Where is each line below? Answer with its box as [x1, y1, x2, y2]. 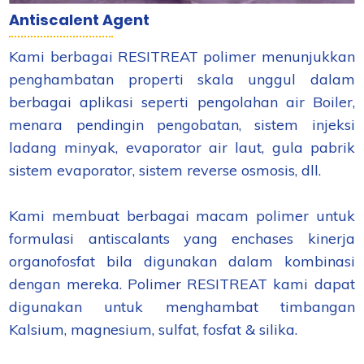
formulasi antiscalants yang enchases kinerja [9, 229, 355, 249]
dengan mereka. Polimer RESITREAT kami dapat [9, 275, 355, 294]
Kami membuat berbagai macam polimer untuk [9, 206, 355, 226]
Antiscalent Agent [9, 10, 150, 31]
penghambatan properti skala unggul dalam [9, 70, 355, 89]
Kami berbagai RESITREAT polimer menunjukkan [9, 47, 355, 67]
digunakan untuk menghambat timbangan [9, 297, 355, 317]
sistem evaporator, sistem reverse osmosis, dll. [9, 161, 322, 180]
